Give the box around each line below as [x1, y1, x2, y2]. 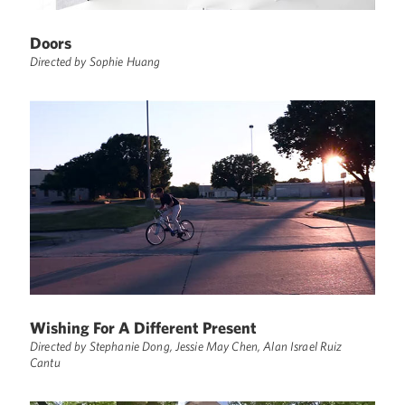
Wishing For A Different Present [30, 318, 258, 338]
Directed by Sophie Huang [30, 54, 161, 70]
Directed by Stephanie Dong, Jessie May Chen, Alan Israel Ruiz [30, 339, 343, 354]
